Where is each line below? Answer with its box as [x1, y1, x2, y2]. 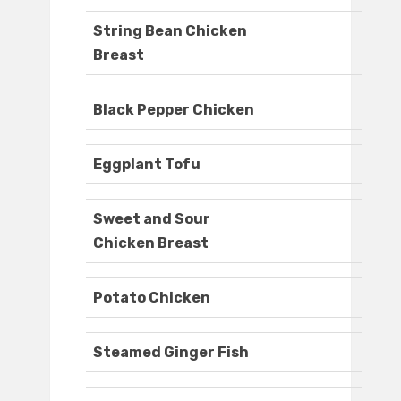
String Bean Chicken [93, 22, 247, 40]
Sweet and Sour [93, 210, 210, 228]
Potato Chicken [93, 289, 210, 307]
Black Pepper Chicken [93, 101, 254, 119]
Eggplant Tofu [93, 156, 200, 174]
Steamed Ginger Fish [93, 344, 249, 362]
